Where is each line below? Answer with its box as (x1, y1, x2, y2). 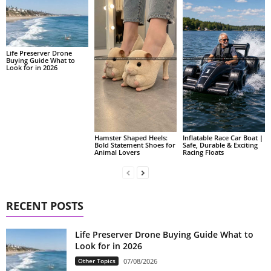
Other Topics (78, 256, 116, 265)
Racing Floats (182, 147, 224, 157)
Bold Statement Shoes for (94, 140, 175, 149)
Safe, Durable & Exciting (182, 140, 258, 149)
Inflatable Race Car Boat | (182, 132, 263, 142)
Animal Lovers (94, 147, 140, 157)
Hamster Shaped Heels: (94, 132, 168, 142)
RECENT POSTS (6, 198, 83, 213)
